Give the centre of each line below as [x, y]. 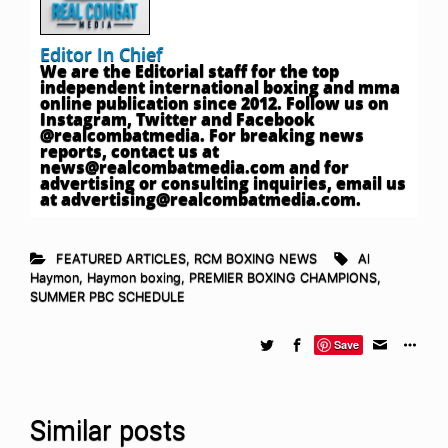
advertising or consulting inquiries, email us [223, 182]
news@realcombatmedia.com [162, 166]
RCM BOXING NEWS [255, 258]
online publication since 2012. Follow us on [214, 102]
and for [317, 166]
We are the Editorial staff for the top [189, 70]
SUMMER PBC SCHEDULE [107, 296]
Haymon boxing [134, 277]
